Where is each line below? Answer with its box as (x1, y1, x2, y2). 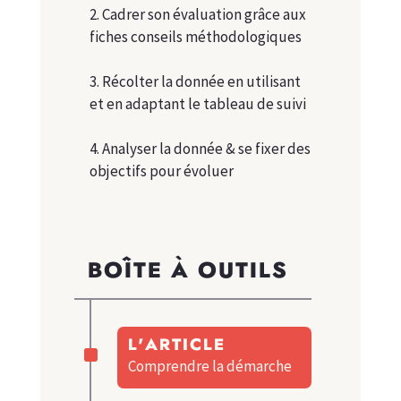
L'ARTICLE (127, 337, 226, 354)
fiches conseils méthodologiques (89, 27, 302, 47)
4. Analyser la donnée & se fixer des (89, 139, 311, 159)
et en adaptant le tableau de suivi (89, 94, 306, 115)
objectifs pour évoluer (89, 161, 234, 182)
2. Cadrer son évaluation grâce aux (89, 4, 306, 25)
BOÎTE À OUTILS (87, 260, 288, 283)
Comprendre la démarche (127, 356, 292, 377)
